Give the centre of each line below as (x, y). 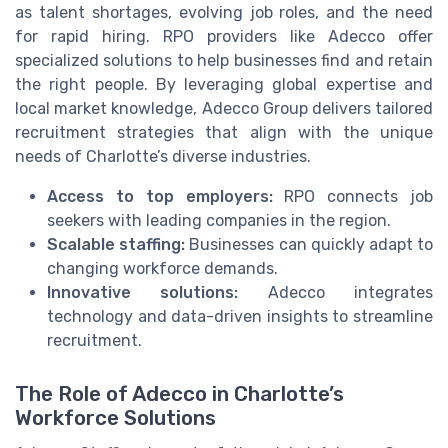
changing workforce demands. (162, 269)
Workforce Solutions (115, 418)
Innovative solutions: (143, 293)
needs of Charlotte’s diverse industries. (163, 157)
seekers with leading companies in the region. (219, 221)
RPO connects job (352, 197)
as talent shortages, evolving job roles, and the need (224, 13)
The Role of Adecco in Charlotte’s (179, 394)
